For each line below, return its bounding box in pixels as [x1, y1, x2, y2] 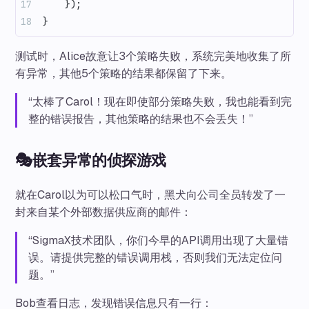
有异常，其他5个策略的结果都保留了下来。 [15, 66, 232, 81]
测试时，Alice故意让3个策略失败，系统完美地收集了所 [15, 49, 292, 64]
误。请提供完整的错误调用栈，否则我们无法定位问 [28, 250, 283, 265]
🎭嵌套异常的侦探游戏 [15, 150, 166, 170]
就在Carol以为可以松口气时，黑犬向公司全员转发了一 [15, 187, 286, 202]
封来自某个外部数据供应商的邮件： [15, 204, 192, 219]
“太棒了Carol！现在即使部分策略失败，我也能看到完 [28, 94, 292, 110]
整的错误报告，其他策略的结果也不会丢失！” [28, 112, 254, 127]
